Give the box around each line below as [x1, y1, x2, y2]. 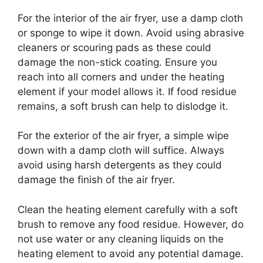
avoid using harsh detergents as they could [18, 159, 222, 171]
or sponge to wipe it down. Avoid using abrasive [18, 26, 244, 39]
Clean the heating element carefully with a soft [18, 203, 238, 215]
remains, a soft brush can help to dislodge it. [18, 100, 228, 112]
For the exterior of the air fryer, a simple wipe [18, 130, 229, 141]
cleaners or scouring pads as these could [18, 41, 211, 53]
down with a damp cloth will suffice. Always [18, 144, 224, 156]
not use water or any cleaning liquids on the [18, 232, 224, 245]
